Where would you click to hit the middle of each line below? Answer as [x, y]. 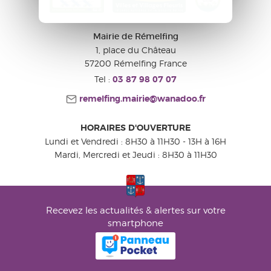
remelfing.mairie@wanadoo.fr [141, 100]
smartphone [135, 223]
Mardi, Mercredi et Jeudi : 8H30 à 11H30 [135, 155]
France [173, 64]
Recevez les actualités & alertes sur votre [135, 211]
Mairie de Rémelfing [135, 37]
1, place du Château [135, 50]
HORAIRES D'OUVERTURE [135, 129]
